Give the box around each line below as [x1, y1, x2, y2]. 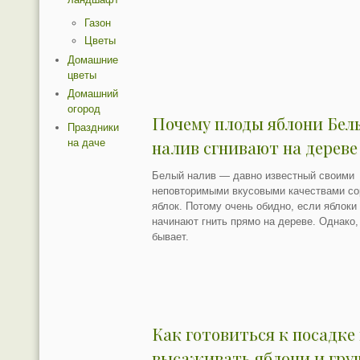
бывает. [152, 231, 190, 243]
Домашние [67, 54, 119, 67]
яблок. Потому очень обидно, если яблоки [152, 200, 358, 213]
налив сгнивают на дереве [152, 137, 358, 159]
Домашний [67, 88, 119, 100]
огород [67, 103, 101, 116]
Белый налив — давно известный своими [152, 170, 355, 182]
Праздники [67, 121, 120, 134]
